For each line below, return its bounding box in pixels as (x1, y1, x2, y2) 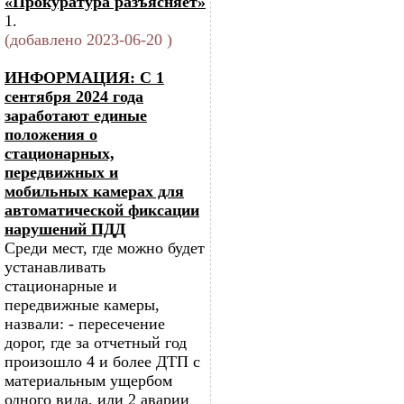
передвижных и (5, 163, 118, 181)
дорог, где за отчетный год (5, 334, 187, 352)
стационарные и (5, 277, 117, 295)
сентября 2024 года (5, 87, 143, 106)
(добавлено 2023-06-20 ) (5, 31, 172, 49)
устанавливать (5, 258, 106, 276)
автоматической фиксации (5, 201, 199, 219)
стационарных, (5, 144, 115, 162)
